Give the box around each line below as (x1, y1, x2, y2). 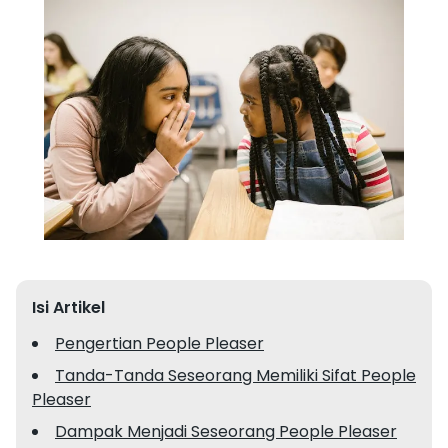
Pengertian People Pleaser (55, 332, 264, 355)
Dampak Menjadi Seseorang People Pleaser (55, 420, 397, 443)
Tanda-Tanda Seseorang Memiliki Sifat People (55, 364, 416, 387)
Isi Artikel (32, 296, 105, 319)
